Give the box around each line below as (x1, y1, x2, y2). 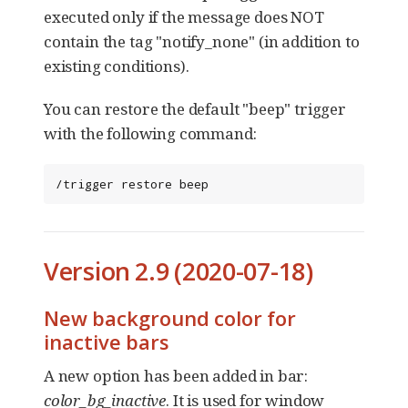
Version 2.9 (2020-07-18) (44, 254, 313, 289)
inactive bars (44, 328, 169, 356)
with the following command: (44, 123, 257, 145)
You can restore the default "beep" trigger (44, 98, 346, 120)
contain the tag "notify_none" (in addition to (44, 31, 360, 53)
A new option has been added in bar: (44, 365, 309, 387)
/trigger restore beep (56, 176, 209, 193)
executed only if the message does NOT (44, 6, 324, 28)
